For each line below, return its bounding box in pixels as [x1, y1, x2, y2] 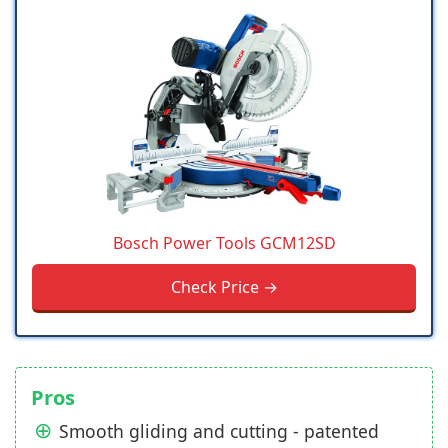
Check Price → [170, 275, 278, 298]
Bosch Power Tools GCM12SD [112, 231, 336, 254]
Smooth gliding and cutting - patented [59, 418, 379, 443]
